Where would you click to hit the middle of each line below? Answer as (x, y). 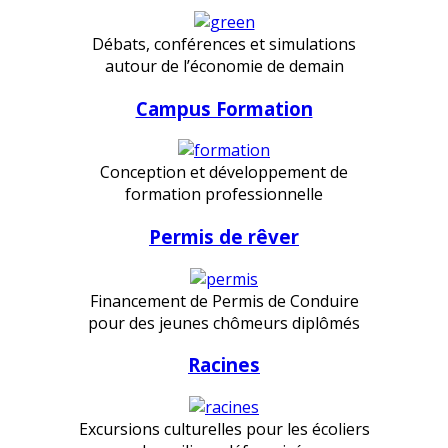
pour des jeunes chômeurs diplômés (224, 322)
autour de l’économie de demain (224, 65)
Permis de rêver (224, 237)
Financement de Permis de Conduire (224, 300)
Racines (224, 365)
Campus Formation (224, 108)
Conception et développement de (224, 172)
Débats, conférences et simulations (224, 43)
